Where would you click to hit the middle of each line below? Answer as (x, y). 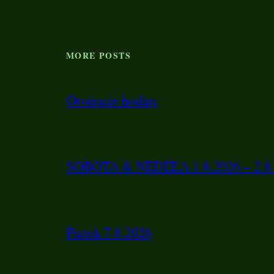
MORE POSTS (98, 55)
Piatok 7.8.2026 (109, 232)
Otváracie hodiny (112, 100)
